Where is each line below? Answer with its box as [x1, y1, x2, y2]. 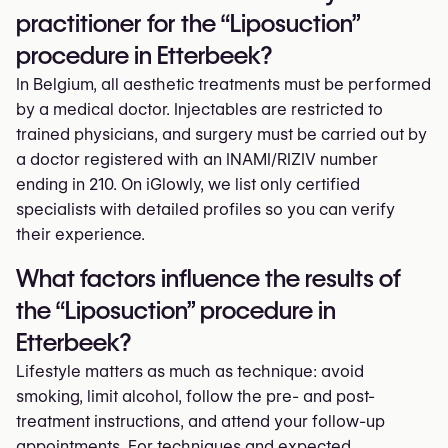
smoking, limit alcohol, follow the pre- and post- [16, 387, 375, 406]
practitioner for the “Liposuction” [16, 9, 360, 38]
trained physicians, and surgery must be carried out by [16, 125, 427, 144]
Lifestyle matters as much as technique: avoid [16, 362, 364, 381]
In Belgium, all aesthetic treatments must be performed [16, 75, 431, 94]
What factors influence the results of [16, 264, 401, 293]
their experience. [16, 225, 145, 244]
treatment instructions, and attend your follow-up [16, 412, 385, 431]
